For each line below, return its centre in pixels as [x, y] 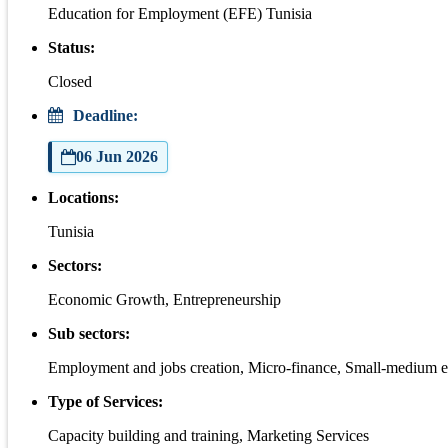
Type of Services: [105, 401]
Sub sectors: [89, 333]
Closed [70, 81]
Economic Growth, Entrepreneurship [164, 299]
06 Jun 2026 [117, 156]
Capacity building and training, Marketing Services [208, 435]
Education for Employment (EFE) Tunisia [180, 13]
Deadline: [103, 115]
